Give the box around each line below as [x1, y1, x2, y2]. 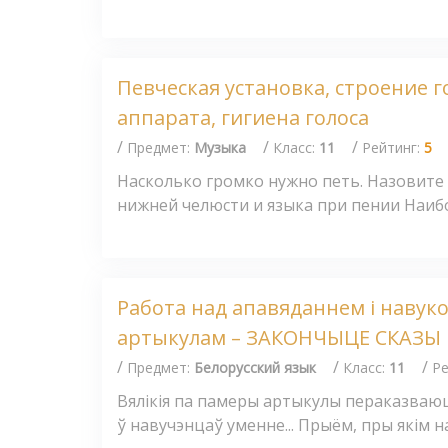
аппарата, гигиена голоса [117, 104, 369, 132]
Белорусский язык [194, 357, 316, 377]
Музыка [194, 137, 246, 157]
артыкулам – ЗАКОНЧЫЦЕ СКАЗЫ [117, 324, 441, 352]
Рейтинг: [362, 137, 424, 157]
